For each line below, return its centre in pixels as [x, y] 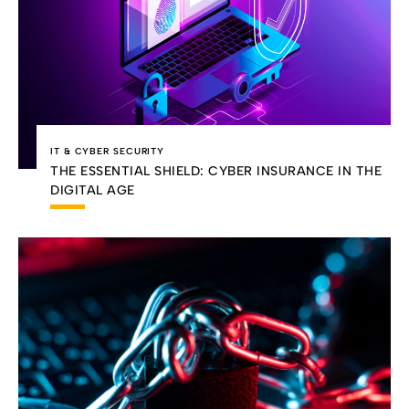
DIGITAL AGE [94, 191]
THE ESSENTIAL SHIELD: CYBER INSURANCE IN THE [216, 172]
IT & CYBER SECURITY [108, 152]
